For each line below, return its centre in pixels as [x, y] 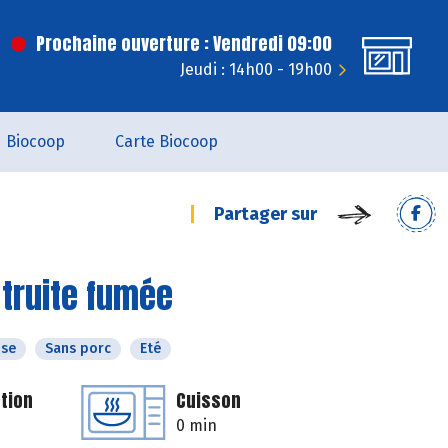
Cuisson [208, 400]
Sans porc [78, 348]
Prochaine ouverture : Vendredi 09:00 [184, 43]
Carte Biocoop [166, 141]
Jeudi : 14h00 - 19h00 [256, 69]
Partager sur [265, 214]
